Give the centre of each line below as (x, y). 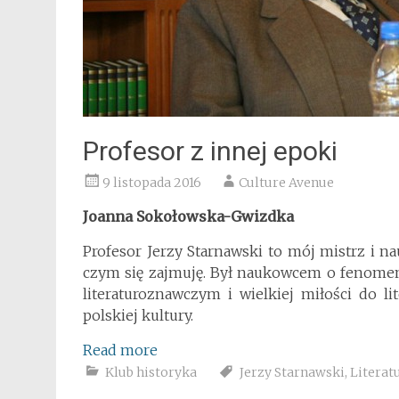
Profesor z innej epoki (210, 151)
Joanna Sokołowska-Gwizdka (188, 216)
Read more (120, 350)
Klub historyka (151, 372)
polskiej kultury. (138, 315)
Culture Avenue (286, 183)
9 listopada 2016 (152, 183)
